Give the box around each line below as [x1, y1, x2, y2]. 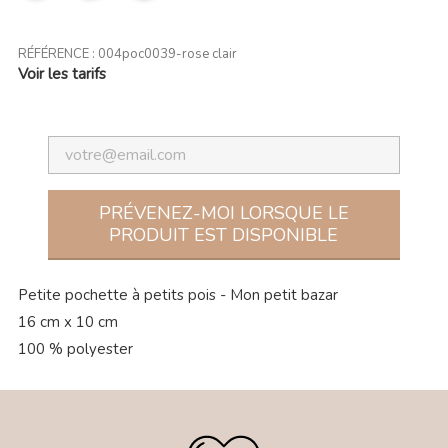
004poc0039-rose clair [97, 44, 237, 63]
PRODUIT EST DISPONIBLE [109, 222, 339, 247]
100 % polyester [17, 338, 133, 359]
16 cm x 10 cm [17, 311, 118, 332]
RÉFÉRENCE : [17, 44, 98, 63]
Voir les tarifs [17, 63, 106, 84]
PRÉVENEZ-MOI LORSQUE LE [98, 200, 349, 225]
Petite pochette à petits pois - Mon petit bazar [17, 284, 338, 305]
